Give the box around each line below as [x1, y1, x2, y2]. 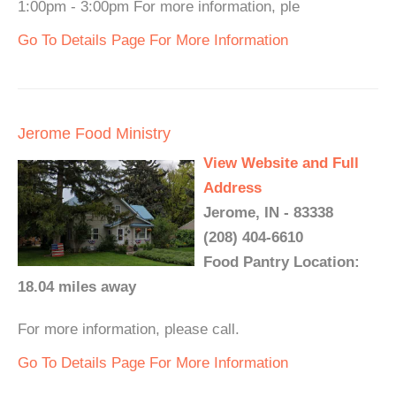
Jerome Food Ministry [18, 125, 171, 142]
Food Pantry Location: [203, 254, 360, 270]
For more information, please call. [18, 321, 240, 338]
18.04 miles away [18, 278, 136, 295]
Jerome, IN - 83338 [203, 204, 333, 221]
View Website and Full [203, 155, 359, 171]
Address [203, 179, 262, 196]
